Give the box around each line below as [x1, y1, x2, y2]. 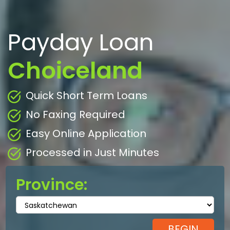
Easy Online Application [26, 126, 146, 141]
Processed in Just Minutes [26, 145, 159, 160]
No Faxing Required [26, 107, 125, 122]
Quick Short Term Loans [26, 88, 147, 103]
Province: [16, 174, 88, 196]
